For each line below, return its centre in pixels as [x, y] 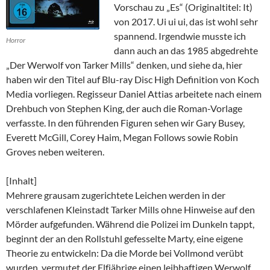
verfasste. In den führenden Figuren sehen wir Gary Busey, [125, 122]
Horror [16, 40]
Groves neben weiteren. [55, 151]
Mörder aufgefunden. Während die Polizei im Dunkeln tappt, [130, 224]
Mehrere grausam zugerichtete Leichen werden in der [116, 195]
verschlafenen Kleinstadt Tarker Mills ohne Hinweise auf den [130, 209]
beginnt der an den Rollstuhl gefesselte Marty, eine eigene [124, 238]
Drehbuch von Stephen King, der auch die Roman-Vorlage [124, 108]
